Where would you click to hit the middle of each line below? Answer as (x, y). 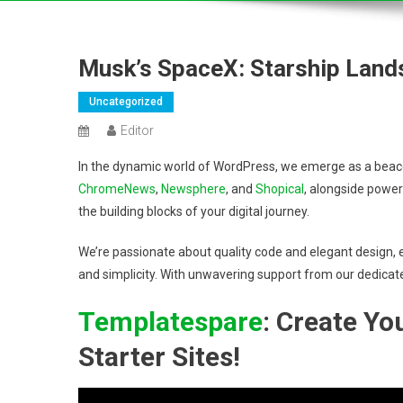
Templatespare (170, 322)
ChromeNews (117, 189)
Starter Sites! (159, 357)
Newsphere (193, 189)
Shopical (280, 189)
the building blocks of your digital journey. (194, 211)
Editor (137, 130)
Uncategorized (126, 102)
